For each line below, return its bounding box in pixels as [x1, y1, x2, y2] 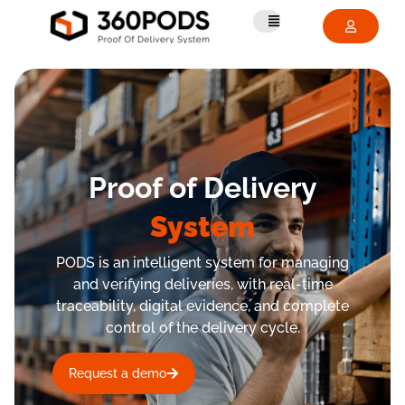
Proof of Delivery [88, 171, 317, 205]
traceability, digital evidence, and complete [56, 297, 349, 316]
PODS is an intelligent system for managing [56, 254, 349, 272]
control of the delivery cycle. [105, 319, 300, 337]
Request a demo [69, 365, 166, 381]
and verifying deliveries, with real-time [72, 276, 333, 294]
